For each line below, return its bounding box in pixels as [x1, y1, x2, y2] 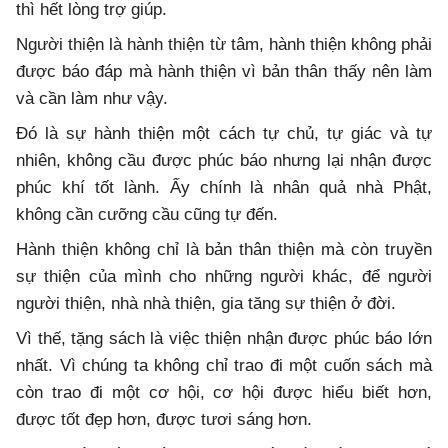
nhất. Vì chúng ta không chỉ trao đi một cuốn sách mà [16, 355, 432, 375]
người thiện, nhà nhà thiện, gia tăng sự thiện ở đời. [16, 293, 396, 313]
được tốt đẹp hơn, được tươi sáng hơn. [16, 409, 312, 429]
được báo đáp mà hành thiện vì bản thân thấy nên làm [16, 61, 432, 81]
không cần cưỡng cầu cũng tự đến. [16, 204, 278, 224]
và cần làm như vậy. [16, 88, 168, 108]
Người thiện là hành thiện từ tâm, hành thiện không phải [16, 34, 432, 54]
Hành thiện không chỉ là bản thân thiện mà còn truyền [16, 239, 432, 259]
